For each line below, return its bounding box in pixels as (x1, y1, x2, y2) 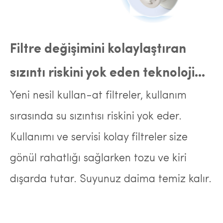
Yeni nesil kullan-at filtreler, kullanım (10, 90, 187, 102)
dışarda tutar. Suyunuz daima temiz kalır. (10, 174, 212, 185)
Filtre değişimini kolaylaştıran (10, 43, 186, 56)
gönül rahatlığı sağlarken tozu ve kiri (10, 153, 187, 164)
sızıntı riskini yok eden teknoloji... (10, 67, 205, 80)
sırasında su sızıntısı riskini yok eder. (10, 111, 182, 122)
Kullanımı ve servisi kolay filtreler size (10, 132, 188, 143)
